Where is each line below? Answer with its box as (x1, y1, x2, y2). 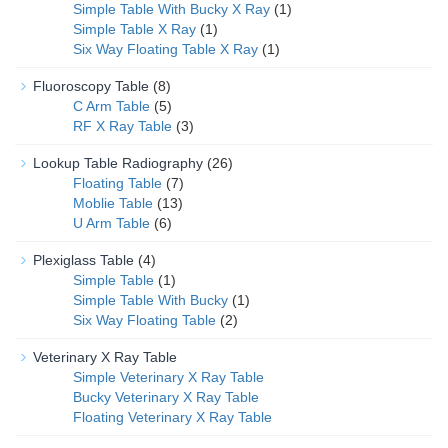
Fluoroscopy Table (33, 78, 149, 94)
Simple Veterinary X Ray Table (73, 369, 264, 385)
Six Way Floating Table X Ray (73, 41, 258, 57)
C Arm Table (73, 98, 150, 114)
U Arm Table (73, 215, 150, 231)
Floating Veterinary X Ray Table (73, 409, 272, 425)
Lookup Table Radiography (33, 155, 203, 171)
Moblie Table (73, 195, 153, 211)
